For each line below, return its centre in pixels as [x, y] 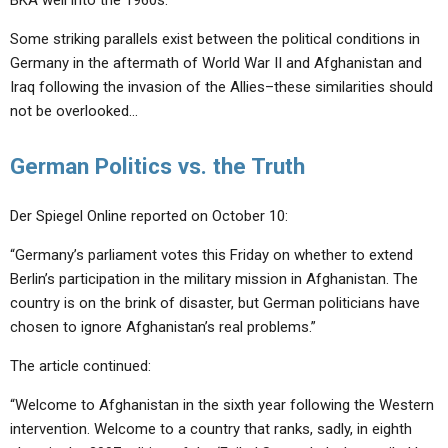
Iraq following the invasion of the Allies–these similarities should [221, 87]
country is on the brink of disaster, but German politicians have [215, 303]
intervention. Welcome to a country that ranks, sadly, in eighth [211, 429]
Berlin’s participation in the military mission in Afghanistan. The [214, 279]
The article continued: [80, 366]
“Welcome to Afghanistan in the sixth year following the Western [222, 405]
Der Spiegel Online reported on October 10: [149, 216]
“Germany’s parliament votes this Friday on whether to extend [211, 255]
